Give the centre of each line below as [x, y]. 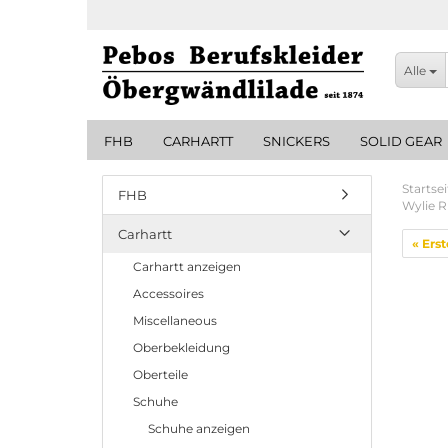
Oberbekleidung [181, 347]
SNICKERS [296, 141]
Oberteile [160, 374]
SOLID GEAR [401, 141]
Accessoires [168, 293]
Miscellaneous [175, 320]
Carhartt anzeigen [187, 266]
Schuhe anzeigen [199, 428]
